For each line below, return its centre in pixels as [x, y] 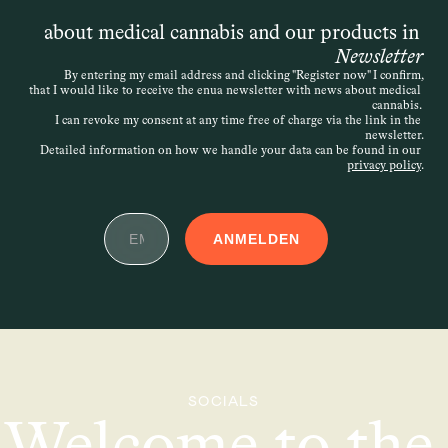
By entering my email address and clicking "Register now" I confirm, [244, 75]
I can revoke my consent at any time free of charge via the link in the [238, 120]
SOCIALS [224, 401]
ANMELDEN [256, 238]
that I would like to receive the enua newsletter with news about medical [225, 90]
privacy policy [384, 165]
